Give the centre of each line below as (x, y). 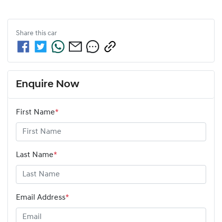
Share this (32, 33)
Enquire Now (48, 84)
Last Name (35, 155)
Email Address (41, 197)
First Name (35, 112)
